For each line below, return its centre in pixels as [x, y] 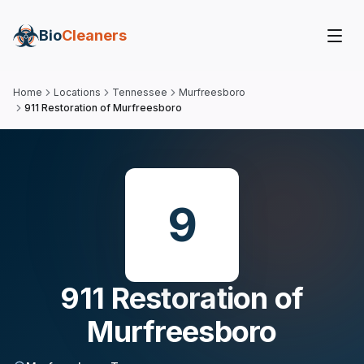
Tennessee [140, 92]
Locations [77, 92]
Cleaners [94, 35]
